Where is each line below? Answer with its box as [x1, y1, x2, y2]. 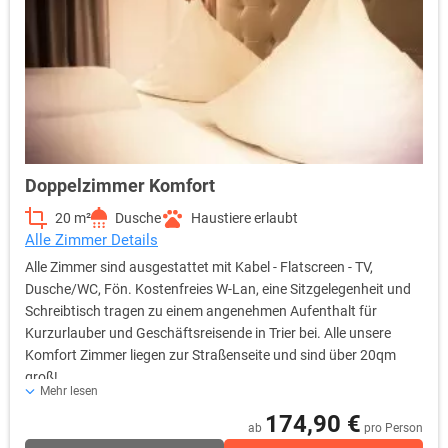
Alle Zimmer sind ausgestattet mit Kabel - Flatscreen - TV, [25, 258, 373, 275]
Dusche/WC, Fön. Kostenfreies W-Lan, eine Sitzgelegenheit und [25, 280, 411, 297]
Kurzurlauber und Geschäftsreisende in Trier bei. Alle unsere [25, 324, 391, 341]
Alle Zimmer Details [25, 230, 158, 249]
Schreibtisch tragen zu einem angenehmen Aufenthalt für [25, 302, 377, 319]
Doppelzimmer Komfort [25, 174, 215, 196]
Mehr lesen [40, 383, 98, 398]
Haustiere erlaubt [191, 209, 298, 226]
